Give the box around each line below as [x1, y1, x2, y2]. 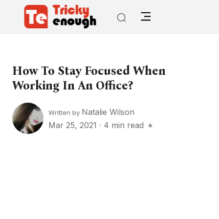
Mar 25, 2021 [48, 120, 99, 130]
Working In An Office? [12, 79, 133, 92]
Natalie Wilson [82, 107, 134, 117]
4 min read [104, 120, 144, 130]
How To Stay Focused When [12, 64, 166, 78]
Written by [48, 108, 82, 116]
